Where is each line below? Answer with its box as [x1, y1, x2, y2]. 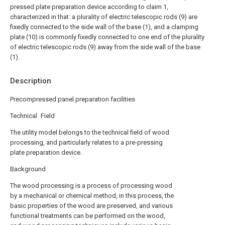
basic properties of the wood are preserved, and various [10, 202, 173, 209]
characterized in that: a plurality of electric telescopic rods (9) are [10, 13, 197, 21]
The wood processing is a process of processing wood [10, 182, 172, 189]
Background [10, 165, 46, 173]
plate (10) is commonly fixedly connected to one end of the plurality [10, 33, 204, 41]
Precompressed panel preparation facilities [10, 95, 135, 103]
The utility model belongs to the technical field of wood [10, 129, 169, 136]
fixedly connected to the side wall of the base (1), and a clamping [10, 23, 198, 31]
